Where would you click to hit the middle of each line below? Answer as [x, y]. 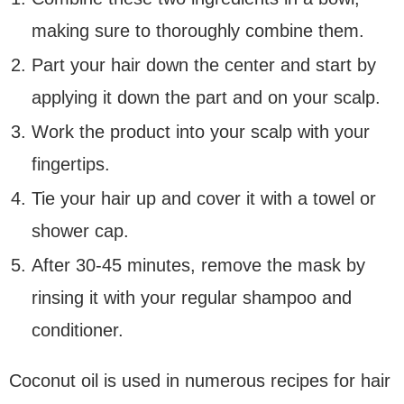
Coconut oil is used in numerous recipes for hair [200, 381]
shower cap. [80, 231]
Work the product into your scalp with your [201, 132]
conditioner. [78, 331]
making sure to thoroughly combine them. [198, 31]
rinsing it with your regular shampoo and [192, 298]
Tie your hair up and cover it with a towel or [204, 199]
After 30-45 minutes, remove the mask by [198, 266]
